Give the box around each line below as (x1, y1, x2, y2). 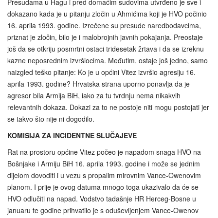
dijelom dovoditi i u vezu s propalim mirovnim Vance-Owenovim (7, 170, 201, 180)
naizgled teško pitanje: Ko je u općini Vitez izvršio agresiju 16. (7, 67, 196, 77)
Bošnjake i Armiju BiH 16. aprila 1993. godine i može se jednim (7, 158, 200, 168)
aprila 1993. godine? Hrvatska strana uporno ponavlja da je (7, 78, 190, 89)
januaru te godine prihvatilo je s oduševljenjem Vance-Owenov (7, 205, 199, 215)
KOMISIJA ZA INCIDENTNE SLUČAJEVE (7, 130, 137, 140)
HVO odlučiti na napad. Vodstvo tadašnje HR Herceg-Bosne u (7, 193, 196, 203)
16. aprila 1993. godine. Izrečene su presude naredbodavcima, (7, 20, 201, 30)
